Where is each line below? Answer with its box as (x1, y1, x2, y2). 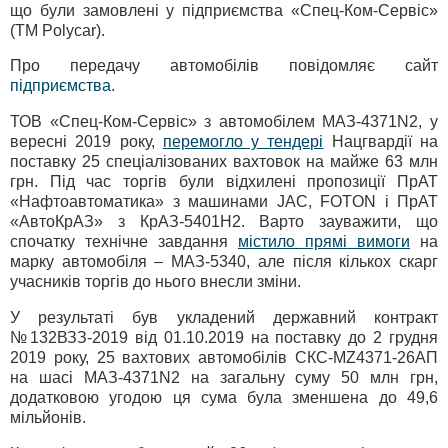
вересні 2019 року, (10, 133, 163, 151)
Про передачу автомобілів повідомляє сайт (10, 57, 438, 75)
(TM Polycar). (10, 21, 105, 39)
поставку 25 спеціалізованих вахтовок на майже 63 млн (10, 153, 438, 171)
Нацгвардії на (323, 133, 439, 151)
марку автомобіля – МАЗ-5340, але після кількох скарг (10, 253, 438, 271)
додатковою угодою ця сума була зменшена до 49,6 (10, 389, 438, 407)
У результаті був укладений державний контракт (10, 309, 438, 327)
